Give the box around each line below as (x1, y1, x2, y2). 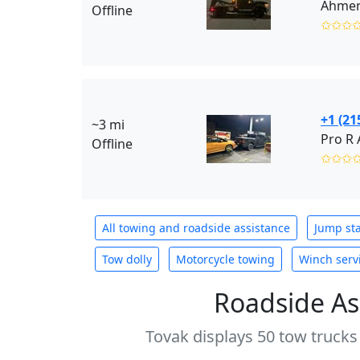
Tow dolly (102, 252, 152, 267)
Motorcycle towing (176, 252, 275, 267)
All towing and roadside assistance (102, 220, 290, 235)
